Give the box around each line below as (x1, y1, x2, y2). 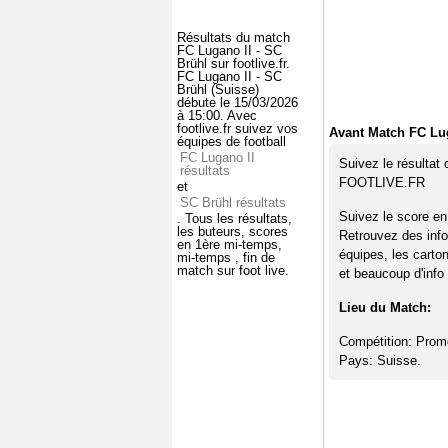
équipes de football (177, 133, 286, 149)
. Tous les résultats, (177, 210, 292, 226)
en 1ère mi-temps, (177, 236, 282, 252)
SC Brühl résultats (180, 194, 286, 210)
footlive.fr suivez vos (177, 120, 298, 136)
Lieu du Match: (338, 300, 431, 315)
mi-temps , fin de (177, 249, 275, 265)
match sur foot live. (177, 262, 289, 278)
